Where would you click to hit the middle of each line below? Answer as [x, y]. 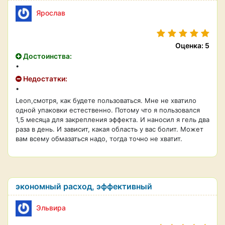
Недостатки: [44, 79]
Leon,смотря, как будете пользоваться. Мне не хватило [106, 100]
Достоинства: [47, 56]
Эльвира [51, 207]
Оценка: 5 [192, 45]
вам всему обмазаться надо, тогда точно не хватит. [99, 139]
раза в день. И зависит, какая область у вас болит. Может [109, 129]
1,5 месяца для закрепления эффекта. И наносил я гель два [113, 120]
